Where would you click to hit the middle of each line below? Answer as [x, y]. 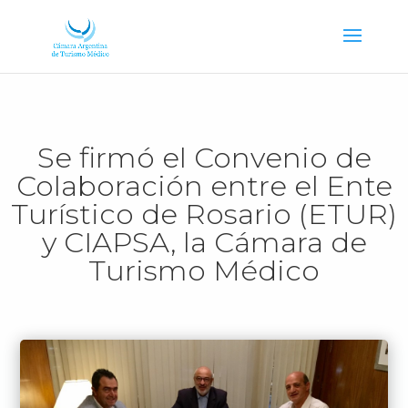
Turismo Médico [204, 270]
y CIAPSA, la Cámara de [204, 242]
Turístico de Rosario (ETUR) [204, 214]
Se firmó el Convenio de [204, 158]
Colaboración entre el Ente [204, 186]
